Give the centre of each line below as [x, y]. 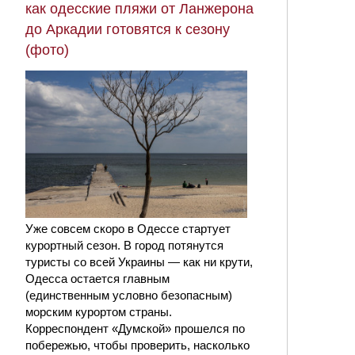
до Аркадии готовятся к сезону [128, 30]
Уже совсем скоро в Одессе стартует [128, 229]
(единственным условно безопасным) [129, 296]
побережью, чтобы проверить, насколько [137, 345]
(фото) [47, 50]
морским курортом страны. [99, 312]
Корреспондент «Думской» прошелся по [135, 329]
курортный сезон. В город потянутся [124, 246]
